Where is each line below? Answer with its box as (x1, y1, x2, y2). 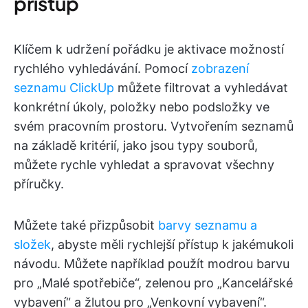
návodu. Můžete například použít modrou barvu (14, 256, 289, 272)
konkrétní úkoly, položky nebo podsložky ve (14, 100, 269, 115)
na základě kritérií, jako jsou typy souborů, (14, 138, 258, 153)
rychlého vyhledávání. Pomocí (14, 61, 191, 76)
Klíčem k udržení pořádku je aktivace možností (14, 42, 284, 57)
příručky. (14, 177, 64, 192)
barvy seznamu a (158, 218, 257, 233)
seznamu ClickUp (14, 80, 114, 96)
